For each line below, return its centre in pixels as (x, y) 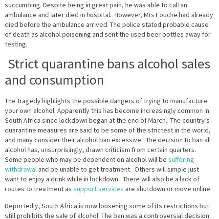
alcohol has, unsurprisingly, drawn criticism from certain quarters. (100, 150)
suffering (181, 160)
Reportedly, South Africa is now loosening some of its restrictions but (107, 206)
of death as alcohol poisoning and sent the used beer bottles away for (108, 34)
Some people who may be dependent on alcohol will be (87, 160)
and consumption (55, 80)
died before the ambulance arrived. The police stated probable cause (107, 24)
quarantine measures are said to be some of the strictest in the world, (108, 130)
